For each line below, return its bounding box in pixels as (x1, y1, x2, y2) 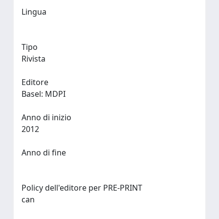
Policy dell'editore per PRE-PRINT (22, 182, 142, 193)
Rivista (22, 53, 45, 64)
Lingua (22, 6, 46, 17)
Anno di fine (22, 147, 66, 158)
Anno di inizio (22, 112, 71, 123)
